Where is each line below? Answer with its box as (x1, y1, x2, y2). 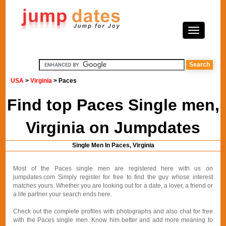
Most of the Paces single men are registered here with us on (13, 165, 213, 172)
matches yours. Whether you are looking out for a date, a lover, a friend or (13, 182, 213, 189)
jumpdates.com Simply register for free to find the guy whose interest (13, 174, 213, 181)
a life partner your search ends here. (13, 191, 112, 198)
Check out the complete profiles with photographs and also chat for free (13, 208, 213, 215)
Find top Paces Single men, (7, 96, 219, 114)
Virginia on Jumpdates (26, 119, 200, 137)
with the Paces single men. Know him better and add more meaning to (13, 216, 213, 223)
